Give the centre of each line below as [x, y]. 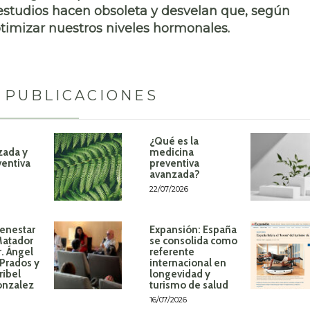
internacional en [188, 263]
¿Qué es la [174, 142]
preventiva [174, 164]
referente [172, 252]
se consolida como [193, 240]
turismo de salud [189, 285]
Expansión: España [193, 229]
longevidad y [180, 274]
